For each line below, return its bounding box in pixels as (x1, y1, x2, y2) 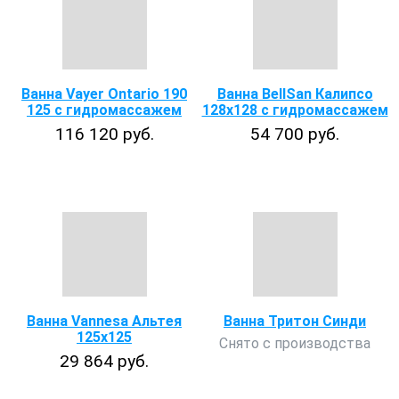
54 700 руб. (250, 124, 339, 144)
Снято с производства (219, 335, 370, 352)
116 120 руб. (54, 124, 154, 144)
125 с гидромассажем (27, 102, 182, 118)
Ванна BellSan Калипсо (216, 85, 373, 102)
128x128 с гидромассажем (201, 102, 388, 118)
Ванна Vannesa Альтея (27, 313, 182, 330)
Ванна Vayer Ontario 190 (21, 85, 187, 102)
